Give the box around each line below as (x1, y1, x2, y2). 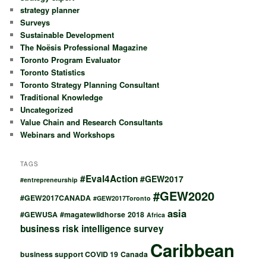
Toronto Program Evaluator (20, 53, 121, 65)
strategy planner (20, 4, 80, 15)
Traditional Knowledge (20, 91, 103, 103)
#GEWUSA (20, 209, 58, 220)
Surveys (20, 16, 50, 28)
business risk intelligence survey (20, 222, 164, 236)
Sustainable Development (20, 28, 115, 40)
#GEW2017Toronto (93, 194, 151, 203)
